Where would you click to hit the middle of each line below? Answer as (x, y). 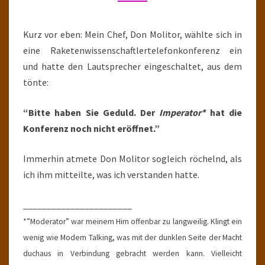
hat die (224, 112)
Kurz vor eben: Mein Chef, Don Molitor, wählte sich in (132, 34)
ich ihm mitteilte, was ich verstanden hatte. (111, 174)
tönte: (36, 82)
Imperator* (182, 112)
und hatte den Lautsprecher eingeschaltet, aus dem (132, 66)
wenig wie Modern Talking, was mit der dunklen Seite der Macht (132, 237)
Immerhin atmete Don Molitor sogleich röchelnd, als (132, 159)
